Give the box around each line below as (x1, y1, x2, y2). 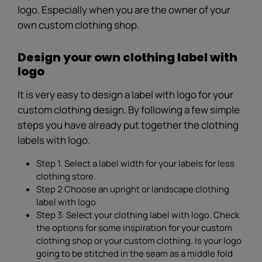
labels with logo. (18, 133, 90, 147)
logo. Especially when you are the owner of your (18, 2, 230, 16)
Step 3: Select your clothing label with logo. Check (36, 208, 239, 221)
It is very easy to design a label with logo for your (18, 87, 233, 101)
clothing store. (36, 170, 96, 182)
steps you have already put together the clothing (18, 118, 239, 132)
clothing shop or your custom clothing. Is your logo (36, 234, 242, 247)
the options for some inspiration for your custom (36, 221, 232, 234)
